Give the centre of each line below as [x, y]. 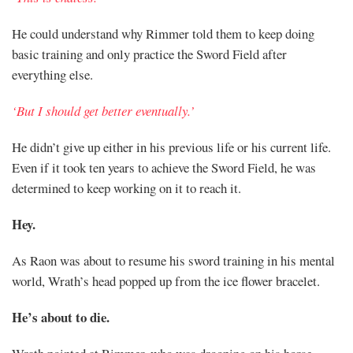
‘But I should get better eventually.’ [103, 110]
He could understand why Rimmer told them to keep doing [163, 33]
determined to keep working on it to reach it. [126, 188]
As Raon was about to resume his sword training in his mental [173, 260]
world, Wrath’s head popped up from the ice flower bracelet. [166, 281]
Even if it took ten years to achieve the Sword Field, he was [164, 167]
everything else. [52, 74]
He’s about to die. [61, 317]
